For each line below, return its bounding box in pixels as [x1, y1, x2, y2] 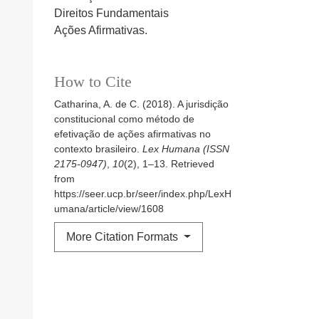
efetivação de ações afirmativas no [54, 128, 211, 140]
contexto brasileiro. [54, 143, 142, 155]
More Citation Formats [66, 231, 181, 244]
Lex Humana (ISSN [142, 143, 229, 155]
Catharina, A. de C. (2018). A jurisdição [54, 98, 229, 110]
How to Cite [54, 73, 132, 91]
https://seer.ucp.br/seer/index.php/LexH [54, 188, 231, 200]
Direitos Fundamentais [54, 7, 169, 20]
